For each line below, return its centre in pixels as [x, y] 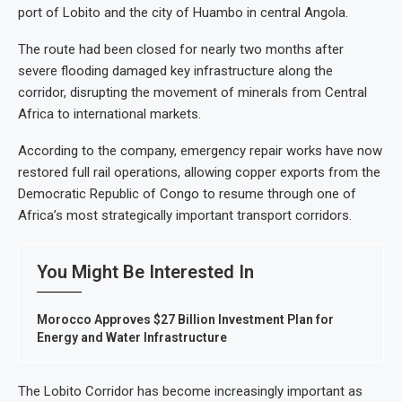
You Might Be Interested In [145, 272]
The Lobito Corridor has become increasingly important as [190, 391]
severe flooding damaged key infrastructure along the [175, 71]
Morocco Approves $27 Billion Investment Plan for [185, 319]
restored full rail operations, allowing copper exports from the [199, 172]
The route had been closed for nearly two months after [181, 49]
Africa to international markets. [109, 114]
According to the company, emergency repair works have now [200, 151]
